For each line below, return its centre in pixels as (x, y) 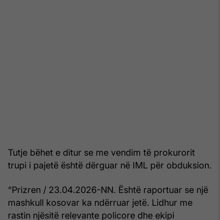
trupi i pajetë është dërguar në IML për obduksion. (110, 165)
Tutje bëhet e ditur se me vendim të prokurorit (101, 152)
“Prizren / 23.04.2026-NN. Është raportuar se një (108, 190)
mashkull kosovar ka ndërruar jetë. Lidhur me (100, 202)
